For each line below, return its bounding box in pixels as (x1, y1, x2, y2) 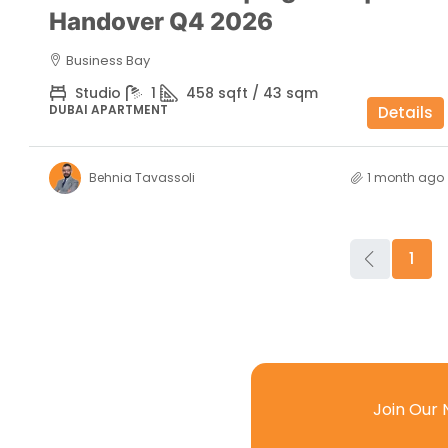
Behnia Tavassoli (89, 169, 195, 187)
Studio (75, 83, 121, 104)
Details (377, 102, 433, 124)
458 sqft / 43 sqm (186, 83, 318, 104)
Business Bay (66, 51, 150, 71)
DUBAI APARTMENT (49, 101, 168, 119)
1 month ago (366, 169, 444, 187)
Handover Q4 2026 (49, 7, 273, 37)
